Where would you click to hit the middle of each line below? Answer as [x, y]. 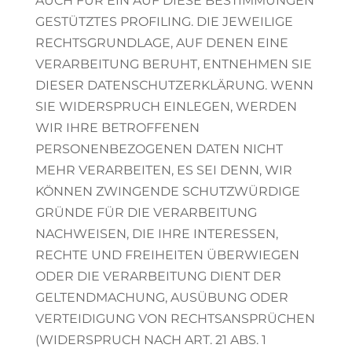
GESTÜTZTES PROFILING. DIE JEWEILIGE [164, 22]
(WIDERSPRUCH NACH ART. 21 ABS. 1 [150, 340]
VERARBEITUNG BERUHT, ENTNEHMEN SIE [173, 64]
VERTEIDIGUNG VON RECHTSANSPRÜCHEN [175, 319]
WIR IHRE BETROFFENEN [117, 128]
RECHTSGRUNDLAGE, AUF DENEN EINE [161, 43]
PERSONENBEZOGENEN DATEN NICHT [159, 149]
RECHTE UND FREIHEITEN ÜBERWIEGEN [167, 255]
